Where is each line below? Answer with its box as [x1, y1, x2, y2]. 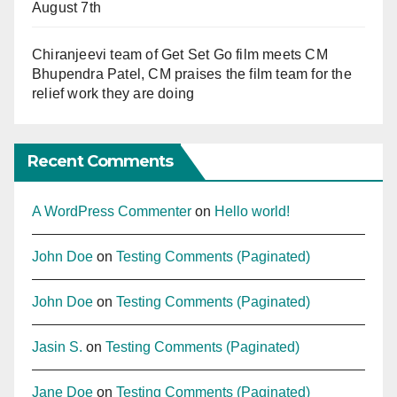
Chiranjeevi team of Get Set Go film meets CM [32, 47, 328, 63]
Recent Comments [27, 152, 174, 172]
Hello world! [214, 204, 290, 220]
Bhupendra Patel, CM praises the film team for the [32, 66, 352, 82]
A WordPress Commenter [32, 204, 191, 220]
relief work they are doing [32, 86, 195, 102]
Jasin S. [32, 339, 82, 355]
